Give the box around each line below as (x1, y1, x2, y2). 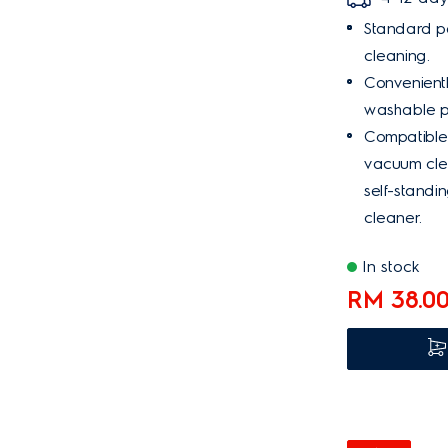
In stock (362, 257, 420, 276)
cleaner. (364, 208, 422, 227)
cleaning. (364, 46, 430, 65)
